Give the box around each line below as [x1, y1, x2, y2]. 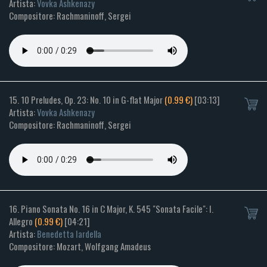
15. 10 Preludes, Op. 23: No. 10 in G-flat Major [9, 93, 164, 107]
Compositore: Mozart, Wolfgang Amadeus [9, 240, 151, 253]
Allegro [9, 215, 35, 228]
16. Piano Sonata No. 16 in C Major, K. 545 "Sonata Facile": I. [9, 202, 213, 216]
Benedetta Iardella [37, 227, 101, 241]
